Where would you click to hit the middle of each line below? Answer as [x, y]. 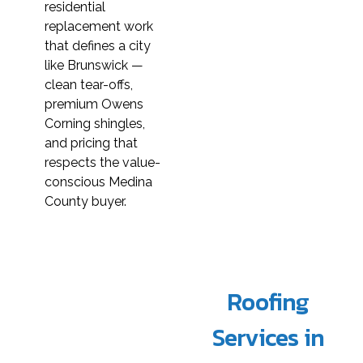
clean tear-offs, [89, 84]
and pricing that [92, 143]
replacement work [99, 26]
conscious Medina [99, 181]
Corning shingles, [95, 123]
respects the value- [103, 162]
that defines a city [98, 45]
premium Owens [94, 104]
